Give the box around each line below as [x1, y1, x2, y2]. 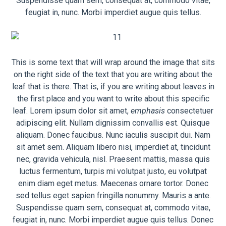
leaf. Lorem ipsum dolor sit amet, [13, 105, 131, 116]
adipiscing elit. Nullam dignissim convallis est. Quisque [16, 118, 210, 128]
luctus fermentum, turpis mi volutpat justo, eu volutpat [19, 166, 207, 176]
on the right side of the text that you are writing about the [14, 69, 212, 79]
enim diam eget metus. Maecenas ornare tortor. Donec [18, 178, 208, 188]
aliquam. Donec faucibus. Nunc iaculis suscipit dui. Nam [16, 130, 210, 140]
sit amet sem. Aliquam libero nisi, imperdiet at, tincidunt [16, 142, 210, 152]
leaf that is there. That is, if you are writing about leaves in [12, 81, 214, 91]
